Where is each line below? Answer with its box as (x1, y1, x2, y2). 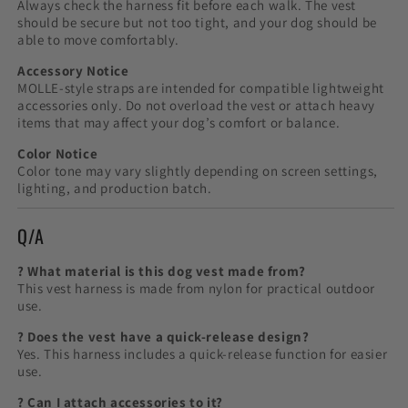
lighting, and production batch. (17, 178, 212, 197)
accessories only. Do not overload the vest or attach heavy (17, 96, 375, 114)
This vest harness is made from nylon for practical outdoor (17, 280, 375, 298)
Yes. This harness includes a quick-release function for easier (17, 345, 388, 363)
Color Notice (17, 144, 98, 162)
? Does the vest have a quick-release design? (17, 328, 310, 346)
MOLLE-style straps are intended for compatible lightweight (17, 78, 384, 97)
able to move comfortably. (17, 30, 180, 48)
